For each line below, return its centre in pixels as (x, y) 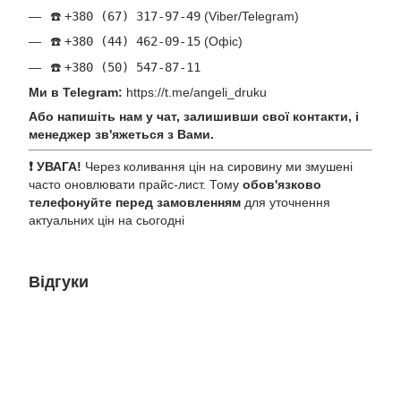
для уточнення (286, 203)
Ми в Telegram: (76, 93)
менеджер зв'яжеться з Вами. (121, 135)
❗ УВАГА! (55, 167)
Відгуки (59, 282)
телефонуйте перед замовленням (135, 203)
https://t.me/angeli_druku (196, 93)
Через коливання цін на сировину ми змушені (217, 167)
